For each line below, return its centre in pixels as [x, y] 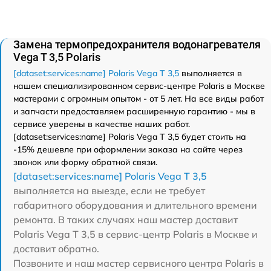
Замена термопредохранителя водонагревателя [137, 44]
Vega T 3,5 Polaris [57, 57]
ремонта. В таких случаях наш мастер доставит [126, 220]
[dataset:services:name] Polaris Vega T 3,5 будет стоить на [130, 137]
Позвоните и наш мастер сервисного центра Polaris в [139, 263]
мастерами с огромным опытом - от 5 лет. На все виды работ [139, 99]
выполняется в [211, 73]
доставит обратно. [56, 249]
